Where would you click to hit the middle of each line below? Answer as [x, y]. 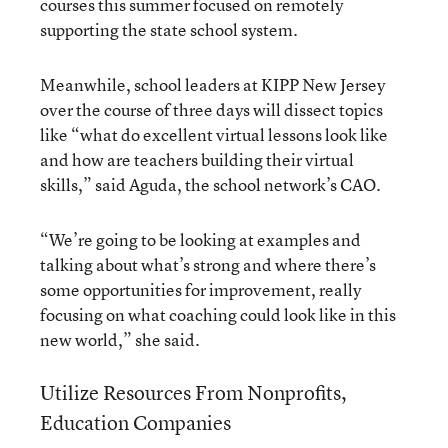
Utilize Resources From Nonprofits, [193, 392]
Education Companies [135, 422]
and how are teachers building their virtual [197, 159]
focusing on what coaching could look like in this [218, 314]
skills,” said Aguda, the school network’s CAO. [211, 184]
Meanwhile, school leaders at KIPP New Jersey [212, 84]
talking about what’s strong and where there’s [208, 264]
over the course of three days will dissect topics [211, 109]
